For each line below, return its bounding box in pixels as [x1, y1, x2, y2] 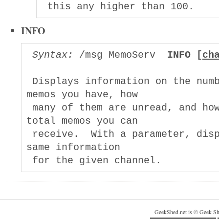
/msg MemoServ [73, 49, 167, 61]
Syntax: [32, 49, 73, 61]
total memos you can [26, 115, 138, 127]
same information [26, 141, 120, 153]
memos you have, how [26, 88, 138, 100]
